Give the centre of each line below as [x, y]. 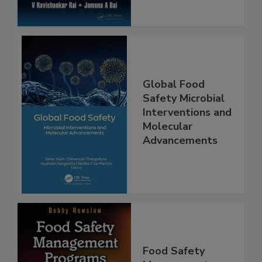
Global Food [174, 97]
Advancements [180, 153]
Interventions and [187, 125]
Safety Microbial [184, 111]
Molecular [168, 139]
